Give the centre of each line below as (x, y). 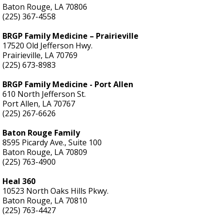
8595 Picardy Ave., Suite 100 (52, 142)
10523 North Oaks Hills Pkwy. (55, 191)
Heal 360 (19, 181)
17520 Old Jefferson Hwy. (47, 45)
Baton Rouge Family (41, 132)
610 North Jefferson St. (44, 94)
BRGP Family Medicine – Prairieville (70, 36)
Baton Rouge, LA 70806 (45, 7)
